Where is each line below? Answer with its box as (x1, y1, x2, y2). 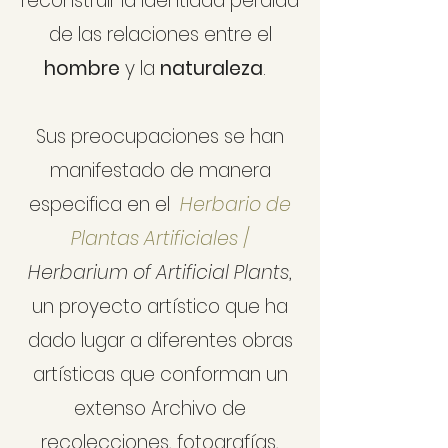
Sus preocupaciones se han (36, 123, 284, 150)
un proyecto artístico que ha (32, 293, 288, 320)
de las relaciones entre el (48, 21, 272, 48)
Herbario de (180, 191, 291, 218)
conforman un (154, 361, 288, 388)
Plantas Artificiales (70, 225, 238, 252)
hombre (44, 55, 120, 82)
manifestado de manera (49, 157, 271, 184)
